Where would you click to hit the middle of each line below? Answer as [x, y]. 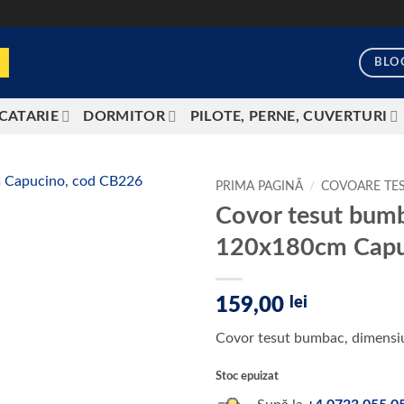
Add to [155, 232]
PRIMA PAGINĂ [259, 187]
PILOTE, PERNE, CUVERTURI [289, 116]
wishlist [155, 248]
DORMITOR [124, 116]
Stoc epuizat [247, 376]
